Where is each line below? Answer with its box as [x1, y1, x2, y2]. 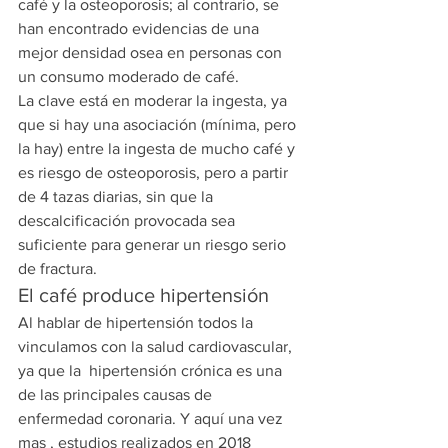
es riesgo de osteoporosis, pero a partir [18, 164, 292, 182]
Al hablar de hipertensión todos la [18, 314, 257, 332]
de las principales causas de [18, 386, 216, 404]
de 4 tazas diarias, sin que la [18, 188, 217, 206]
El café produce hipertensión [18, 284, 269, 307]
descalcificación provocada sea [18, 212, 239, 230]
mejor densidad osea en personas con [18, 44, 286, 62]
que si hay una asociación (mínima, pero [18, 116, 300, 134]
